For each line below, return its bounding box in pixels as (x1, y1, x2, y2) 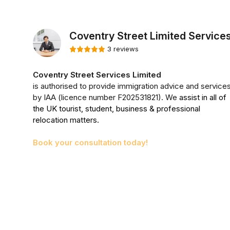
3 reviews (107, 45, 139, 53)
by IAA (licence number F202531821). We (33, 92, 179, 102)
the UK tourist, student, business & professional (33, 104, 200, 113)
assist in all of (179, 92, 226, 102)
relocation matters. (33, 115, 101, 125)
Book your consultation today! (33, 138, 148, 147)
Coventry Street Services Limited (33, 70, 161, 80)
